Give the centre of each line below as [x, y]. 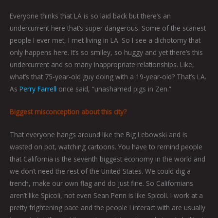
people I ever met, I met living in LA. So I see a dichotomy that [105, 40]
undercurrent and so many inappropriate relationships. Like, [102, 64]
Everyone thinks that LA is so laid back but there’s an [90, 16]
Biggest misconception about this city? [68, 111]
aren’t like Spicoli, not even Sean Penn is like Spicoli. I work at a [106, 195]
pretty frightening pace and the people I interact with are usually [108, 207]
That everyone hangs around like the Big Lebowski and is [99, 134]
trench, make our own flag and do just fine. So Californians [101, 183]
